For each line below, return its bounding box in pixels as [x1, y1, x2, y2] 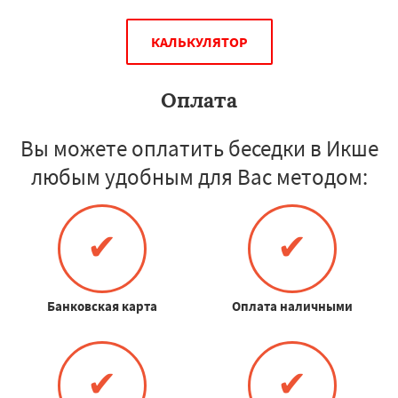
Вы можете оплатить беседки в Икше [20, 133, 378, 163]
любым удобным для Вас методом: [30, 162, 368, 191]
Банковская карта [46, 297, 157, 314]
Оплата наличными [231, 297, 353, 314]
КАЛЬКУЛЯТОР [150, 32, 248, 51]
